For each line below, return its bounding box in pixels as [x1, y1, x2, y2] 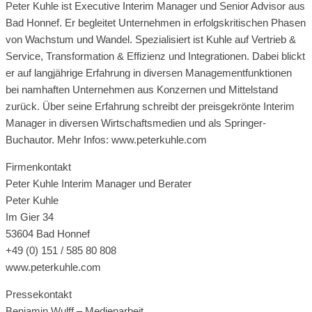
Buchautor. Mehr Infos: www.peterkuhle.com [6, 133, 207, 146]
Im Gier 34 [6, 210, 54, 223]
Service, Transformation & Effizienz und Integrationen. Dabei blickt [6, 49, 305, 62]
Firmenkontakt [6, 160, 71, 173]
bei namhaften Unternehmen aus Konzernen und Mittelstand [6, 83, 278, 95]
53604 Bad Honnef [6, 227, 90, 240]
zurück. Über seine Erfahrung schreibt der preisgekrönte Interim [6, 100, 295, 112]
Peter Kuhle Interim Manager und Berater [6, 177, 192, 189]
